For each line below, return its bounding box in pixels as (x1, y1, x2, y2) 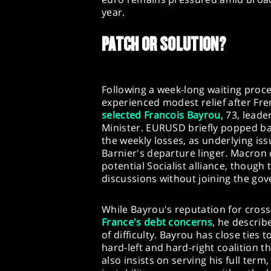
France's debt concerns (102, 215, 213, 229)
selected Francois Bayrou (102, 108, 221, 122)
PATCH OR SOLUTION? (102, 33, 226, 56)
